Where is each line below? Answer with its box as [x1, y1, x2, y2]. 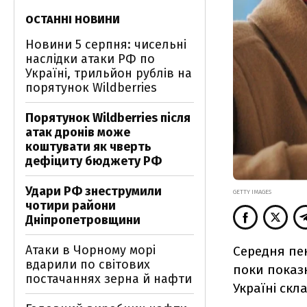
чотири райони [25, 198, 116, 213]
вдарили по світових [25, 257, 150, 272]
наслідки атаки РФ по [25, 51, 155, 66]
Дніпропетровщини [25, 212, 140, 228]
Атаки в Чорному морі [25, 243, 156, 258]
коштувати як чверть [25, 139, 151, 154]
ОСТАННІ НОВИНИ [25, 13, 120, 26]
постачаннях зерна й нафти [25, 271, 192, 286]
